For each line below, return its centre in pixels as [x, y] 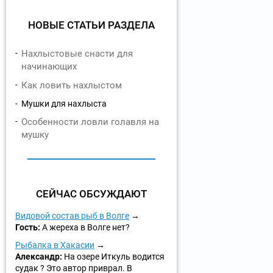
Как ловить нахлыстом [72, 86]
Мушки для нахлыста [64, 104]
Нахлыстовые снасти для [77, 54]
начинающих [49, 67]
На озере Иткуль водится [114, 257]
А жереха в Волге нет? [86, 228]
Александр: [40, 257]
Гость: [29, 228]
